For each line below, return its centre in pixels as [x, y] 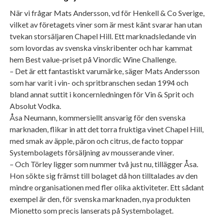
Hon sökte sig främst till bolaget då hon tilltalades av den [104, 175]
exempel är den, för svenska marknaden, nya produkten [100, 199]
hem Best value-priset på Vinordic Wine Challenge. [93, 59]
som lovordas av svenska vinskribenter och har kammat [101, 47]
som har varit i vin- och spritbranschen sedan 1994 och [99, 82]
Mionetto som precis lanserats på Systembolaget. [92, 210]
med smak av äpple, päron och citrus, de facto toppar [97, 140]
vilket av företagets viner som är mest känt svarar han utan [106, 24]
